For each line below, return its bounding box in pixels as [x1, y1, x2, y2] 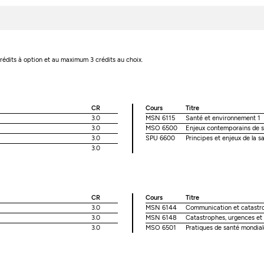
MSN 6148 [145, 213, 177, 222]
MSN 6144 [145, 203, 177, 212]
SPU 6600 [145, 134, 175, 142]
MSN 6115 [145, 114, 175, 122]
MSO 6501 [145, 223, 176, 232]
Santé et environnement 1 [185, 114, 260, 122]
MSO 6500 [145, 124, 177, 132]
